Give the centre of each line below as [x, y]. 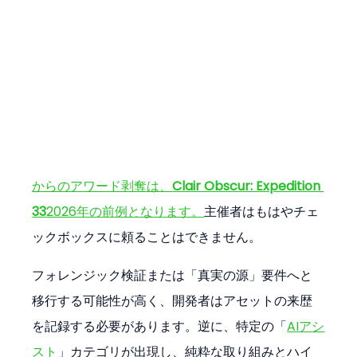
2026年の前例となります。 [126, 212]
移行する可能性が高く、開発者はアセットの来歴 [173, 301]
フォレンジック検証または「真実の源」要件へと [173, 276]
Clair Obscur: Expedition [248, 186]
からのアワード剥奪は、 [102, 186]
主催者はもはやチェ [262, 212]
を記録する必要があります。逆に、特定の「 [160, 327]
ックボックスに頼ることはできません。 [147, 237]
